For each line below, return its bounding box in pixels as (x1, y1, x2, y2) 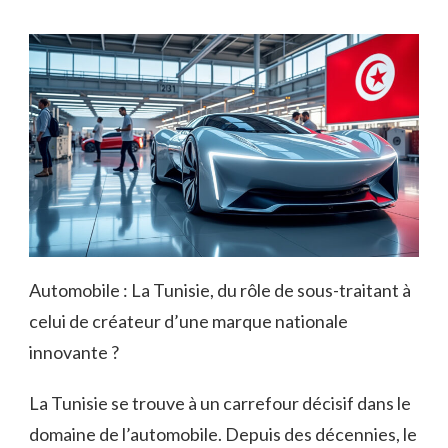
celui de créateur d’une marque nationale (29, 310, 348, 333)
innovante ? (29, 341, 119, 364)
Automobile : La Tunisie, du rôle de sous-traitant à (29, 279, 411, 302)
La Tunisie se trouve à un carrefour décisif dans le (29, 392, 411, 415)
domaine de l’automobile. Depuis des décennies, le (29, 423, 417, 446)
